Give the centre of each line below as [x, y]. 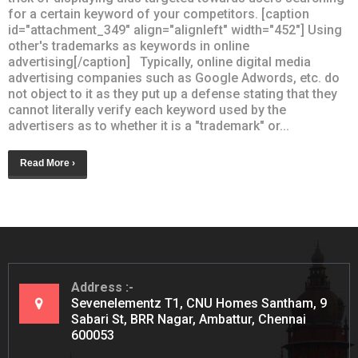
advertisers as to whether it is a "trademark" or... [149, 126]
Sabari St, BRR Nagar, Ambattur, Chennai [189, 320]
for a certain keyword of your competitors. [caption [159, 14]
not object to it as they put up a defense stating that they [173, 94]
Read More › [48, 163]
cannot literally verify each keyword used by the [147, 110]
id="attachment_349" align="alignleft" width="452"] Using [175, 30]
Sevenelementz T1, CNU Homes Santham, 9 [199, 304]
